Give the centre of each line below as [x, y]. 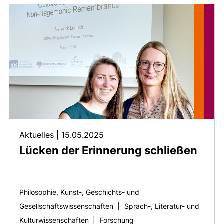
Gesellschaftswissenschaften [66, 206]
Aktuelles [38, 135]
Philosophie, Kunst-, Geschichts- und [79, 192]
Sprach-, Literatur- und [162, 206]
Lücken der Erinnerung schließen [108, 151]
